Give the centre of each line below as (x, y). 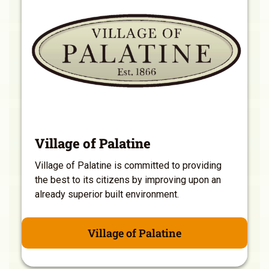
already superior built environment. (107, 195)
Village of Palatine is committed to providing (128, 166)
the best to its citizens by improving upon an (128, 180)
